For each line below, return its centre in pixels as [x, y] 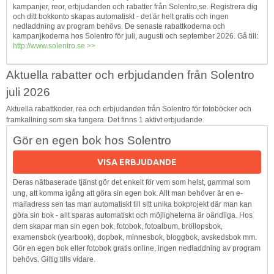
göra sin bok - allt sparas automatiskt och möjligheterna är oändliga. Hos [133, 215]
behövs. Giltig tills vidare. [54, 259]
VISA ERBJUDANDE [137, 162]
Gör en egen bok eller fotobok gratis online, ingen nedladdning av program [137, 248]
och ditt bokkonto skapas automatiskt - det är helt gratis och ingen [121, 17]
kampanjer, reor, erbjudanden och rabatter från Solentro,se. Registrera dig [135, 7]
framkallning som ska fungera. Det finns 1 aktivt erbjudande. [105, 120]
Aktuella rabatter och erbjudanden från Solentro [130, 75]
